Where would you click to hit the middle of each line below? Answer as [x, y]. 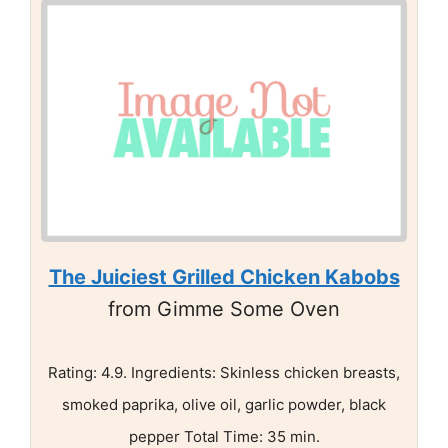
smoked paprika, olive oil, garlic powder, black [224, 405]
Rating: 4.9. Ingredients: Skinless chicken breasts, [224, 373]
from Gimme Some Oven [224, 309]
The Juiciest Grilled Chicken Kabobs [224, 277]
